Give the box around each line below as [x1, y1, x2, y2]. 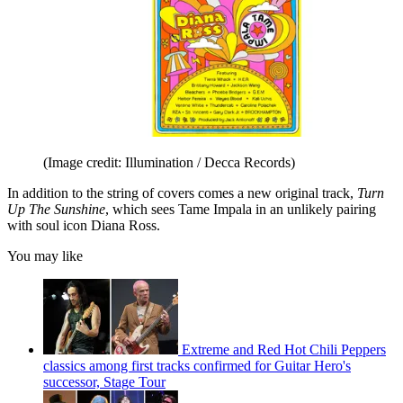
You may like [7, 248, 83, 264]
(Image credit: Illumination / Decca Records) [43, 155, 295, 171]
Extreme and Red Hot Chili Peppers [182, 342, 386, 358]
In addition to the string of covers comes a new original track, [7, 185, 357, 201]
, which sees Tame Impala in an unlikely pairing [105, 201, 376, 218]
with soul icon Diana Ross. [7, 218, 164, 234]
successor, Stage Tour [43, 374, 166, 390]
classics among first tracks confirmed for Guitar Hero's [43, 358, 351, 374]
